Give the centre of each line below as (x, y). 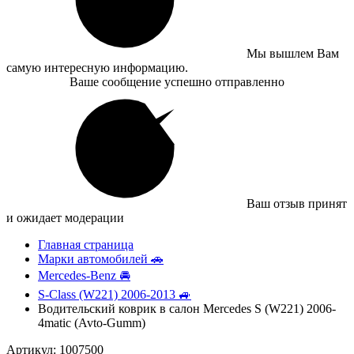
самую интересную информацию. (97, 68)
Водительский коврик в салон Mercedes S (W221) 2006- (187, 309)
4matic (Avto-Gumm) (92, 323)
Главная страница (86, 245)
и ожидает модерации (65, 218)
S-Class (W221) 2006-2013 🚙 (115, 294)
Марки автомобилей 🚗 (101, 259)
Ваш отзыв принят (297, 203)
